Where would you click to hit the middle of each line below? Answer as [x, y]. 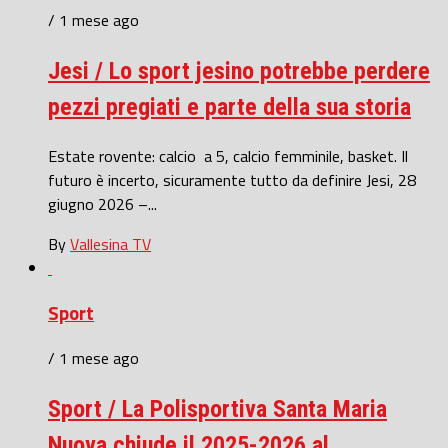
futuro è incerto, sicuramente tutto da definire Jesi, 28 [232, 180]
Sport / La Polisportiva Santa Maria [217, 408]
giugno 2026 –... [102, 204]
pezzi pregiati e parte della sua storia [229, 107]
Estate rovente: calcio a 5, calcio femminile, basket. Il [228, 156]
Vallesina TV [110, 244]
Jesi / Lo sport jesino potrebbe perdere [239, 71]
